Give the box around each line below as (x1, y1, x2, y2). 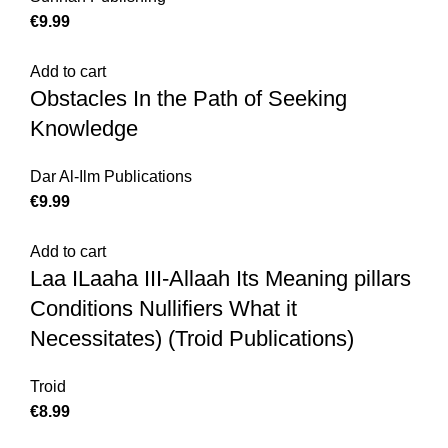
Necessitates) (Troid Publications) (30, 326, 354, 352)
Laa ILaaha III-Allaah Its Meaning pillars (30, 266, 411, 292)
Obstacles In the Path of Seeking (30, 86, 347, 112)
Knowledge (30, 116, 138, 142)
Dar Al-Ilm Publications (30, 168, 192, 186)
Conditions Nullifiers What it (30, 296, 297, 322)
